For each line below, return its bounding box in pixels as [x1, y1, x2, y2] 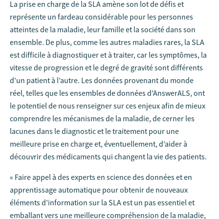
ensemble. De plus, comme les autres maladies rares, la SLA [10, 37, 204, 47]
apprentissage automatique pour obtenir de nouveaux [10, 185, 188, 195]
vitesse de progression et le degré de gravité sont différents [10, 63, 203, 72]
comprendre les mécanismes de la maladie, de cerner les [10, 113, 195, 123]
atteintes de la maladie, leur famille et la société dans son [10, 24, 196, 34]
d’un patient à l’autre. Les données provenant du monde [10, 75, 194, 85]
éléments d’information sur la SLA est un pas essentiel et [10, 197, 195, 207]
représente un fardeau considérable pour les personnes [10, 12, 193, 22]
